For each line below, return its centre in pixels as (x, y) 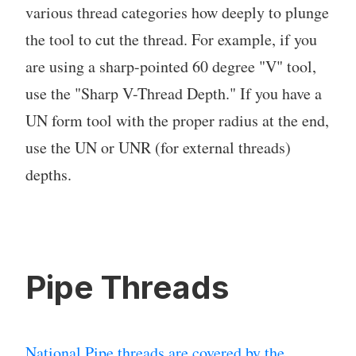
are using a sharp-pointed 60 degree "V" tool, (171, 67)
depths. (48, 175)
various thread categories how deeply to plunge (177, 13)
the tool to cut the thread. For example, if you (171, 40)
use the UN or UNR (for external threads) (158, 148)
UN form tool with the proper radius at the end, (177, 121)
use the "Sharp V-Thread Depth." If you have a (174, 94)
